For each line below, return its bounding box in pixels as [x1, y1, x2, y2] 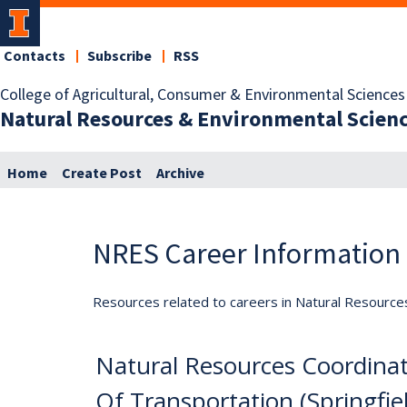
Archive [156, 163, 204, 184]
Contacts [4, 46, 65, 66]
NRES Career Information [93, 234, 401, 272]
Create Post [62, 163, 142, 184]
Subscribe [87, 46, 152, 66]
